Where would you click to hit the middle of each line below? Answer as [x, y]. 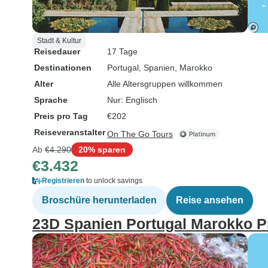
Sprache [51, 100]
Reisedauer [57, 51]
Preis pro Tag [61, 116]
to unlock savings [113, 181]
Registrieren [63, 181]
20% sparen [102, 149]
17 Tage [122, 51]
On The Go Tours [140, 134]
